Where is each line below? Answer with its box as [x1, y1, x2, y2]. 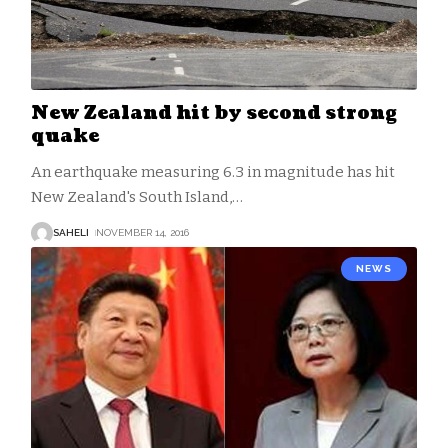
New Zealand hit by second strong [30, 100, 397, 126]
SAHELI [52, 227, 89, 239]
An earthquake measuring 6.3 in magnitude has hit [30, 162, 395, 181]
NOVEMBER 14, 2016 [95, 227, 189, 239]
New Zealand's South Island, [30, 187, 232, 206]
